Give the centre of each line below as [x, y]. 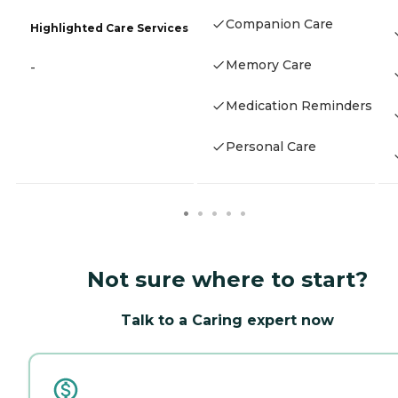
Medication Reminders [299, 105]
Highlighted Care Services [109, 28]
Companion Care [279, 24]
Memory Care [269, 64]
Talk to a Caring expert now [227, 320]
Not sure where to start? [227, 279]
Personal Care [271, 146]
